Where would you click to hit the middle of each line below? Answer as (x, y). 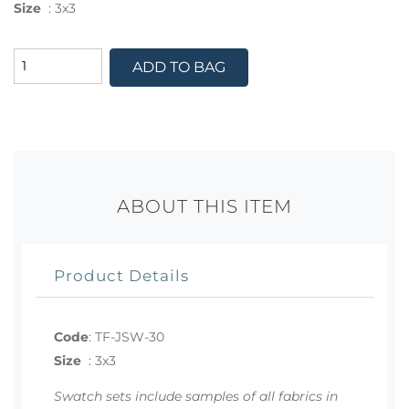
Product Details (121, 276)
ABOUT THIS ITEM (204, 206)
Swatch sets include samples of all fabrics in (196, 397)
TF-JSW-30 (130, 337)
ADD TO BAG (178, 67)
